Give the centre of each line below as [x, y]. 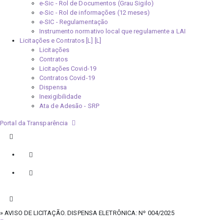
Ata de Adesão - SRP [69, 106]
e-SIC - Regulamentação [74, 22]
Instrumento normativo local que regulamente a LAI [112, 31]
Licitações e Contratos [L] [56, 41]
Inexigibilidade [60, 96]
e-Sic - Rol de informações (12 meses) [95, 13]
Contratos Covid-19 [67, 78]
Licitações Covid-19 [68, 69]
